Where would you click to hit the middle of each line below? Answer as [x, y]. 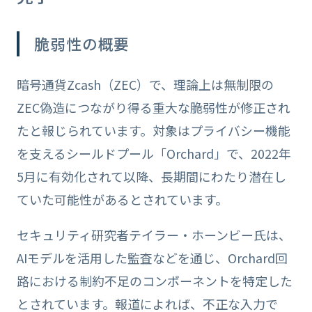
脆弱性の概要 [82, 44]
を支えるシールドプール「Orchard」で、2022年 [154, 154]
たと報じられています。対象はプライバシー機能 [153, 131]
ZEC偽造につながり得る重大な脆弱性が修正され [153, 108]
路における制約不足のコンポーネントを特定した [154, 280]
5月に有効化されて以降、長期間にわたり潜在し [151, 177]
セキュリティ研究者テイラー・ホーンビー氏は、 [154, 234]
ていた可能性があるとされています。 [122, 200]
